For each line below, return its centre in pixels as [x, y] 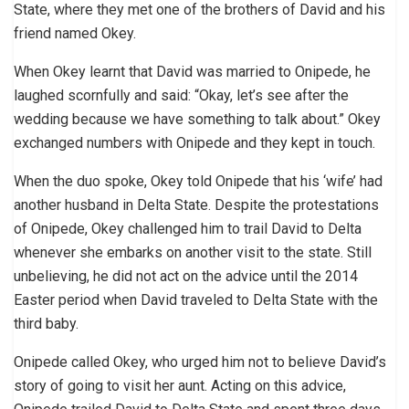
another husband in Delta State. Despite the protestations [196, 204]
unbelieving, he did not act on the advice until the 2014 [186, 276]
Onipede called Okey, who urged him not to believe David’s [200, 362]
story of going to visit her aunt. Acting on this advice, [180, 385]
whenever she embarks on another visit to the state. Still [193, 252]
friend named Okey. [75, 33]
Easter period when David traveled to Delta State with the [196, 299]
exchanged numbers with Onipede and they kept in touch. [194, 142]
